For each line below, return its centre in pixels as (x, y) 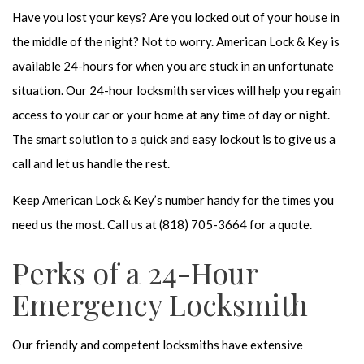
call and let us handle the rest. (91, 163)
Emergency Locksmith (160, 304)
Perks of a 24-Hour (135, 272)
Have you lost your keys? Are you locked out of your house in (176, 17)
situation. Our (51, 90)
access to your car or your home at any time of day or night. (171, 115)
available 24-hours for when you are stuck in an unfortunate (173, 66)
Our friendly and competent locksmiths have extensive (158, 344)
